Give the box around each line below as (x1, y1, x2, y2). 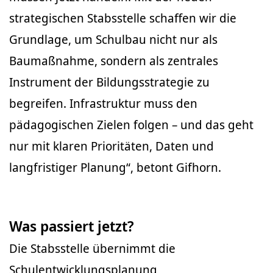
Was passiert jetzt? (9, 216, 134, 236)
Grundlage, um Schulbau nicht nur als (9, 31, 218, 48)
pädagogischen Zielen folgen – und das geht (9, 116, 253, 133)
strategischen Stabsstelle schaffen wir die (9, 10, 236, 26)
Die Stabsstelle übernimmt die (9, 240, 175, 257)
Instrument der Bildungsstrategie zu (9, 74, 210, 90)
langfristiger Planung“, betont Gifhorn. (9, 159, 221, 175)
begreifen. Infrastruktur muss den (9, 95, 197, 112)
